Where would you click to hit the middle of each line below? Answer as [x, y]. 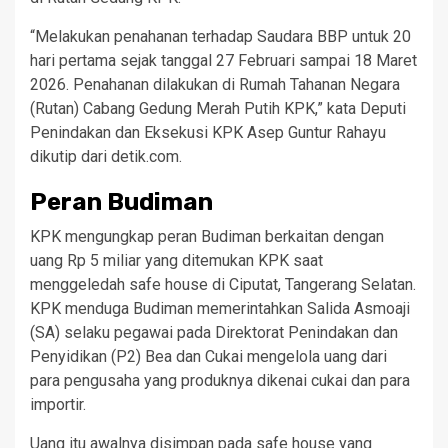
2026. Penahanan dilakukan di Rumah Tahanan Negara [215, 84]
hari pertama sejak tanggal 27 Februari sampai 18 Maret [223, 60]
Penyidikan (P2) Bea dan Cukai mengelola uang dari [208, 356]
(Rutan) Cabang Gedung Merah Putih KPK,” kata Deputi [218, 108]
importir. [58, 404]
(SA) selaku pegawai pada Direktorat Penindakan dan [214, 332]
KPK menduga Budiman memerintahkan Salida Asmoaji [220, 308]
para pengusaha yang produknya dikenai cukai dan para [220, 380]
